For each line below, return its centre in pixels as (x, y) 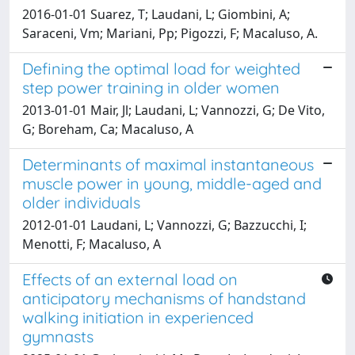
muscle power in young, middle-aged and (172, 183)
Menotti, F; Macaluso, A (92, 244)
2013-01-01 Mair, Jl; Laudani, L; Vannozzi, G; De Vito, (174, 110)
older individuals (81, 202)
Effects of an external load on (130, 279)
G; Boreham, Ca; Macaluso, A (108, 129)
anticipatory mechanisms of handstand (164, 298)
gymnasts (58, 336)
